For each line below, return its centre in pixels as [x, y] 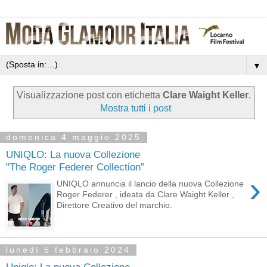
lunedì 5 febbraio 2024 [68, 250]
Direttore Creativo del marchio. [115, 205]
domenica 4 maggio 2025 [74, 137]
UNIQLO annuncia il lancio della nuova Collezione [150, 184]
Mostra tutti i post [135, 108]
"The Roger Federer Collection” [75, 167]
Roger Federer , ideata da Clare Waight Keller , [146, 195]
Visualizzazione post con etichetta [89, 95]
